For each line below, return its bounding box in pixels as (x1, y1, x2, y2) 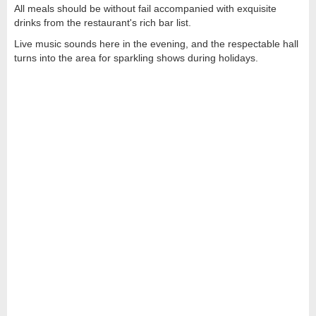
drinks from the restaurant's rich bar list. (14, 16, 191, 28)
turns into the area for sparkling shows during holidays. (14, 51, 258, 63)
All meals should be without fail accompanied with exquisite (14, 2, 276, 14)
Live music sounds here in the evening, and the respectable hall (14, 37, 298, 49)
